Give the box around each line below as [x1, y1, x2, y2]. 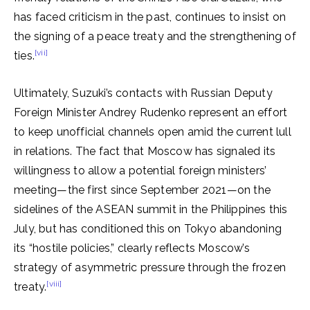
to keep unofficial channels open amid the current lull [14, 125, 291, 138]
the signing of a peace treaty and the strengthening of [14, 30, 296, 43]
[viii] [46, 279, 62, 289]
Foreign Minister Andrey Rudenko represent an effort [14, 106, 288, 119]
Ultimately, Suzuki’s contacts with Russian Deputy [14, 86, 273, 100]
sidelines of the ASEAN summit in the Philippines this [14, 203, 288, 216]
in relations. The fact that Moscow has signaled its [14, 145, 276, 158]
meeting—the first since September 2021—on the [14, 183, 271, 197]
